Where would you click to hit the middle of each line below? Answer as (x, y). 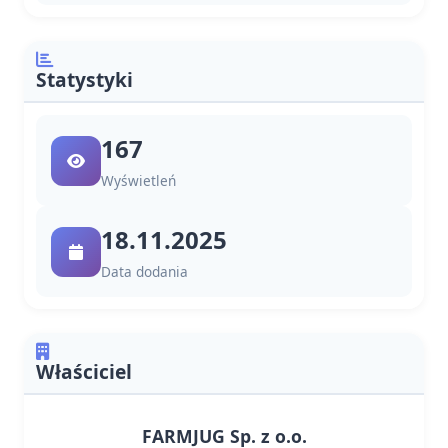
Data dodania (144, 271)
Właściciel (84, 371)
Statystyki (84, 79)
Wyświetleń (138, 180)
